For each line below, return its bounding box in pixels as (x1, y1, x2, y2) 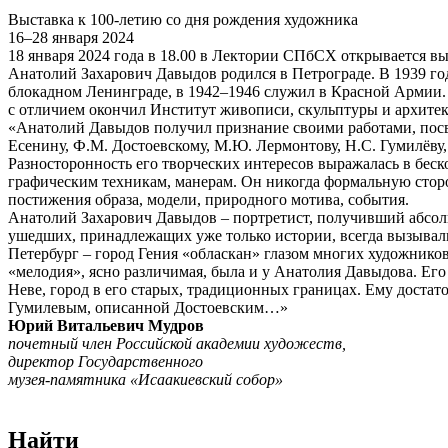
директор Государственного (8, 353, 203, 371)
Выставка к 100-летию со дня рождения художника (8, 11, 358, 29)
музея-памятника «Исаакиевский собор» (8, 371, 283, 389)
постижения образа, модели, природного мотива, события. (8, 191, 409, 209)
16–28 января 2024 (8, 29, 134, 47)
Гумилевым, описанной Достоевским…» (8, 299, 288, 317)
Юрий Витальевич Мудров (8, 317, 204, 335)
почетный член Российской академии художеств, (8, 335, 346, 353)
